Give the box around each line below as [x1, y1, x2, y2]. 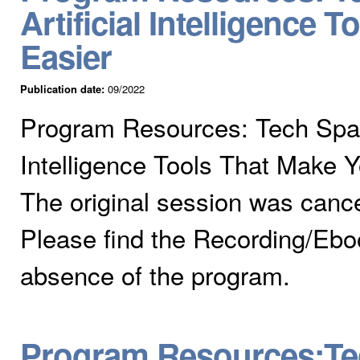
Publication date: [20, 80, 108, 96]
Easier [20, 32, 112, 79]
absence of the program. [20, 256, 290, 292]
